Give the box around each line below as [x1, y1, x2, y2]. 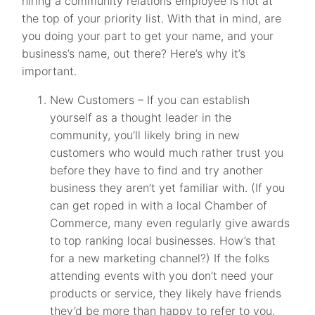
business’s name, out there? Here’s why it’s [22, 46, 246, 60]
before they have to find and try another [50, 163, 264, 177]
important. [22, 64, 77, 78]
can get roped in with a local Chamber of [50, 198, 268, 212]
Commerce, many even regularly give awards [50, 216, 290, 230]
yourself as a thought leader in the [50, 110, 232, 124]
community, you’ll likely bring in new [50, 128, 240, 142]
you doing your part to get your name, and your [22, 29, 274, 43]
